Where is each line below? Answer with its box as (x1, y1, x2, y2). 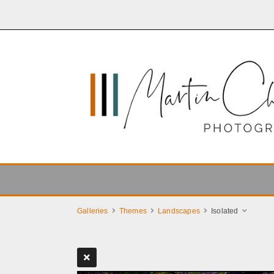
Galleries (77, 207, 108, 216)
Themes (119, 207, 147, 216)
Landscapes (158, 207, 200, 216)
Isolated (211, 207, 239, 216)
